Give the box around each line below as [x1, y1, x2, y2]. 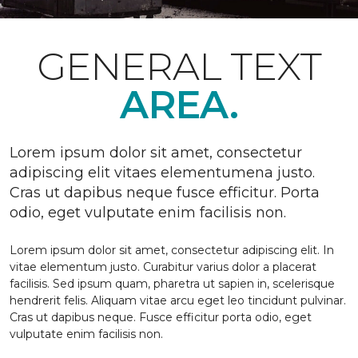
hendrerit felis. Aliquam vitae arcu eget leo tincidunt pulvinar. [10, 293, 346, 308]
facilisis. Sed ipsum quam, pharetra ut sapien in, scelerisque [10, 276, 335, 291]
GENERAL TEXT [36, 43, 322, 89]
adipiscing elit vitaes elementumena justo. [10, 164, 315, 181]
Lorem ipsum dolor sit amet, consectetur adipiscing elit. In [10, 243, 334, 257]
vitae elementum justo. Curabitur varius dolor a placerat [10, 260, 316, 274]
